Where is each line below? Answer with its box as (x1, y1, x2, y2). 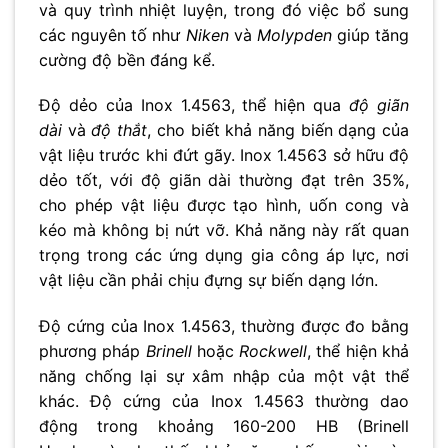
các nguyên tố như (39, 24, 186, 45)
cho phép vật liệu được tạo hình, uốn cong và (39, 195, 409, 216)
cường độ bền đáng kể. (39, 49, 215, 70)
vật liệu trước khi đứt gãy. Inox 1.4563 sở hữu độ (39, 145, 409, 166)
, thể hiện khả (307, 341, 410, 362)
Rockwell (239, 341, 308, 362)
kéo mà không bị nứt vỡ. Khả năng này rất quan (39, 220, 409, 241)
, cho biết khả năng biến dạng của (147, 120, 410, 141)
